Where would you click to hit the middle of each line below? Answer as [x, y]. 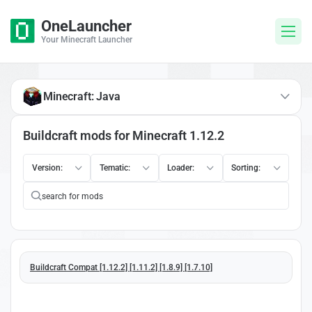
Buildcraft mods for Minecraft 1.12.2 [124, 135]
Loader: [181, 167]
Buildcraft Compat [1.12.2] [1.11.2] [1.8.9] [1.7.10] [121, 267]
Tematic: [115, 167]
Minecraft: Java [82, 96]
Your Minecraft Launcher [87, 40]
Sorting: [246, 167]
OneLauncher [86, 26]
